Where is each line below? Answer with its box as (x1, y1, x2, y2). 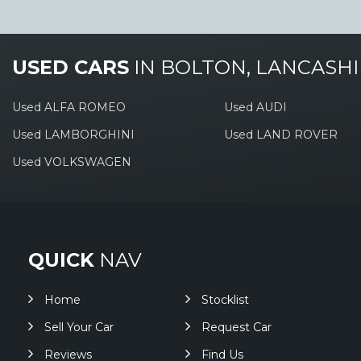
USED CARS (12, 56, 129, 79)
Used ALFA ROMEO (12, 100, 126, 114)
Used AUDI (223, 100, 287, 114)
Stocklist (201, 293, 249, 307)
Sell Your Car (44, 320, 114, 334)
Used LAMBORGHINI (12, 127, 135, 142)
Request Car (201, 320, 272, 334)
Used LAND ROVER (223, 127, 338, 142)
